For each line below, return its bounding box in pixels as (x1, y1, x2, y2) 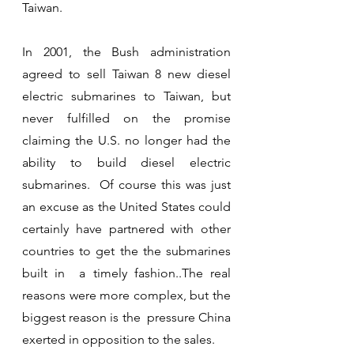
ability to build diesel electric (22, 154, 231, 170)
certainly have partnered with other (22, 220, 231, 236)
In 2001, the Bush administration (22, 43, 231, 59)
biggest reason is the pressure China (22, 309, 231, 325)
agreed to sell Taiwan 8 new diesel (22, 66, 231, 81)
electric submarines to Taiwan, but (22, 88, 231, 104)
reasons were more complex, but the (22, 287, 231, 303)
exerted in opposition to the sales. (22, 331, 218, 347)
